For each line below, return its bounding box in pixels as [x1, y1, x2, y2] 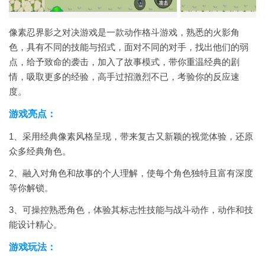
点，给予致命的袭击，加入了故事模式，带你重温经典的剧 [9, 57, 240, 67]
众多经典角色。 [9, 146, 71, 156]
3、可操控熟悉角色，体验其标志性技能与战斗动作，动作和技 [9, 205, 253, 215]
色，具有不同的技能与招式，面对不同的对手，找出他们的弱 [9, 42, 248, 52]
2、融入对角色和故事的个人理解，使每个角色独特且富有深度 [9, 168, 253, 178]
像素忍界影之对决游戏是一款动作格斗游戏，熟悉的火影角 [9, 27, 240, 37]
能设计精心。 [9, 219, 62, 230]
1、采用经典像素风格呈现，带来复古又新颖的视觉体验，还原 [9, 131, 253, 141]
